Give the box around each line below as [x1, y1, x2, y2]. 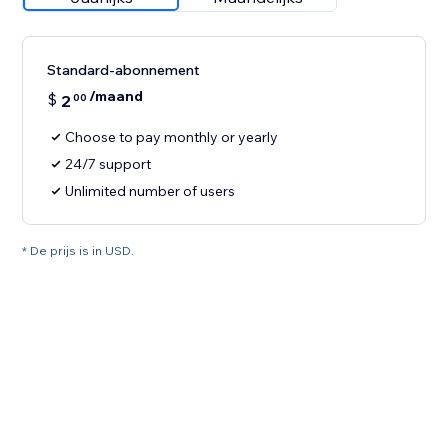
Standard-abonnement [47, 61, 201, 80]
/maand [89, 87, 144, 106]
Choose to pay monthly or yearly [65, 128, 279, 147]
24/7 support [65, 155, 152, 174]
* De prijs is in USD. [22, 243, 135, 259]
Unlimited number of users [65, 182, 236, 201]
